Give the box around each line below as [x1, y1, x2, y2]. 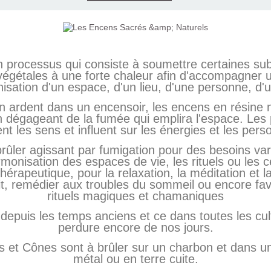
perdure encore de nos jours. [57, 221, 214, 235]
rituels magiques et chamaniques [47, 189, 224, 203]
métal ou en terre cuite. [73, 252, 198, 266]
